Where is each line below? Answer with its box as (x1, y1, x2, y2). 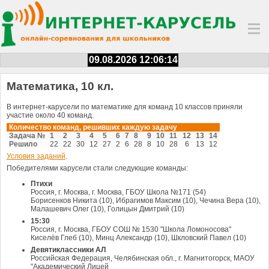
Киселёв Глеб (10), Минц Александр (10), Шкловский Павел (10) (31, 233, 246, 242)
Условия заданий (7, 151, 65, 160)
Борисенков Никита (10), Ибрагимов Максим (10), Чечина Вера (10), (31, 196, 261, 205)
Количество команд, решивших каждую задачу (9, 122, 177, 131)
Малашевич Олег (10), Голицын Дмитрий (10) (31, 204, 184, 213)
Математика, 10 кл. (7, 79, 113, 92)
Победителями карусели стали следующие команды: (7, 163, 188, 172)
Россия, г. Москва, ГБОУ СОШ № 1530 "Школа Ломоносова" (31, 225, 231, 234)
